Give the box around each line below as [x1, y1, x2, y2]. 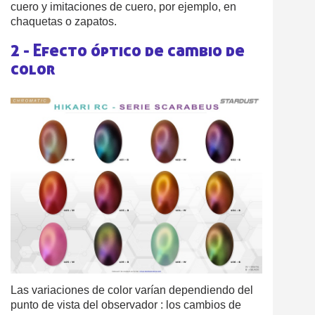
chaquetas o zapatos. [11, 15, 117, 28]
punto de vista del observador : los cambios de [11, 299, 241, 311]
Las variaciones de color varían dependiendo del [11, 284, 253, 297]
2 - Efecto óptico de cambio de [11, 39, 245, 61]
